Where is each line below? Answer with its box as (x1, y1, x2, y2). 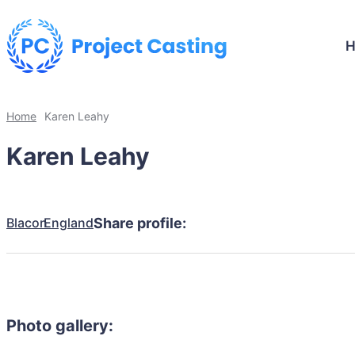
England (44, 214, 94, 231)
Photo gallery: (6, 316, 113, 336)
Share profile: (94, 214, 186, 231)
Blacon (6, 214, 48, 231)
